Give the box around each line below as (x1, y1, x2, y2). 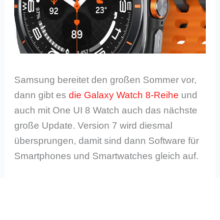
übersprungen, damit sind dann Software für (14, 136, 199, 146)
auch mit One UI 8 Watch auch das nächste (14, 105, 198, 116)
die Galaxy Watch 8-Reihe (69, 90, 179, 101)
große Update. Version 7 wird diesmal (14, 120, 173, 131)
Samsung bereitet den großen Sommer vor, (14, 75, 197, 85)
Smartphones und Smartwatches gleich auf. (14, 151, 199, 162)
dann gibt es (14, 90, 69, 101)
